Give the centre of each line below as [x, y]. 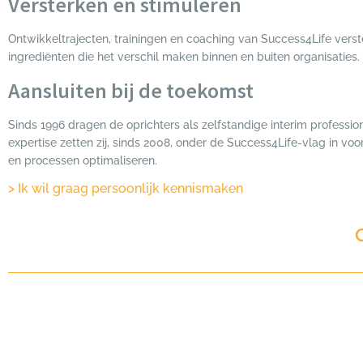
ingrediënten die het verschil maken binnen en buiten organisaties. [184, 57]
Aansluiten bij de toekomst [131, 90]
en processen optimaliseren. [83, 160]
